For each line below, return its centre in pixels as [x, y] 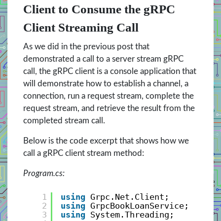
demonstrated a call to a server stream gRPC [103, 59]
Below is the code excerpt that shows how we [106, 141]
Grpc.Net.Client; [129, 197]
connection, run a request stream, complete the [109, 96]
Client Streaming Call [81, 28]
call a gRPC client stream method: [84, 153]
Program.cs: [44, 174]
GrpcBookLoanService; [139, 205]
